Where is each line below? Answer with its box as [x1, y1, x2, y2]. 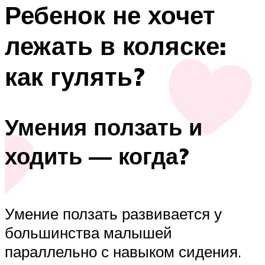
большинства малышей [5, 223, 172, 243]
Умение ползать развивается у [5, 204, 222, 224]
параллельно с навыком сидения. [5, 242, 241, 261]
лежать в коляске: [5, 30, 226, 62]
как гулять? [5, 61, 145, 92]
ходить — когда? [5, 141, 189, 170]
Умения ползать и [5, 112, 202, 141]
